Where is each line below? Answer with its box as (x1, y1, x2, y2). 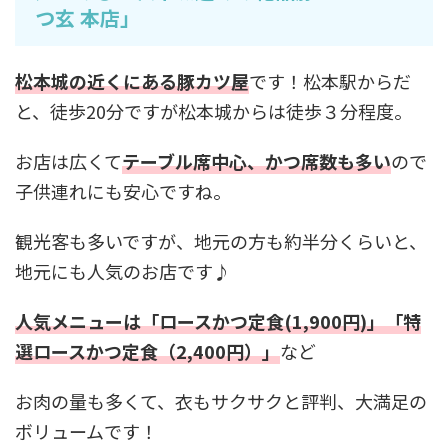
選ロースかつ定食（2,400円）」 (15, 337, 280, 364)
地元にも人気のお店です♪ (15, 257, 231, 284)
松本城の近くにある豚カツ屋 (15, 67, 249, 94)
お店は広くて (15, 147, 122, 174)
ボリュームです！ (15, 417, 158, 444)
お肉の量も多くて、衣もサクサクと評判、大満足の (15, 387, 427, 414)
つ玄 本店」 (35, 2, 140, 32)
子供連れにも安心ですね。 (15, 177, 231, 204)
